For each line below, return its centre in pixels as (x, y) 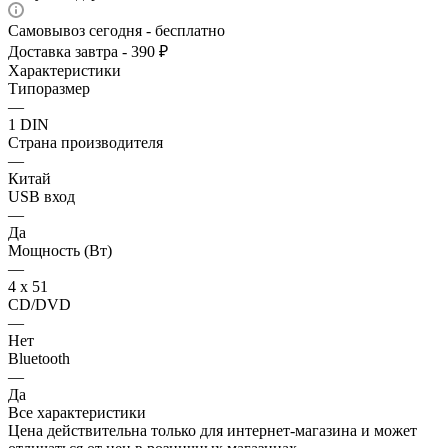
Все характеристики (77, 413)
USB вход (41, 197)
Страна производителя (85, 143)
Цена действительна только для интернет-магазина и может (212, 431)
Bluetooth (39, 359)
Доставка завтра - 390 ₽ (88, 52)
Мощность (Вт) (60, 251)
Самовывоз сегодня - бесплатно (116, 31)
